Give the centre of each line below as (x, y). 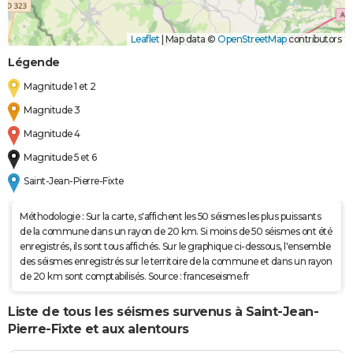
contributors (314, 39)
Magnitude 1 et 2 (60, 86)
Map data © (190, 39)
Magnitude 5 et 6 (60, 157)
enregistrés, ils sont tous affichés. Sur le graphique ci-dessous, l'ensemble (175, 246)
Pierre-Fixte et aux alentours (98, 329)
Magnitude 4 (52, 133)
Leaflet (145, 39)
